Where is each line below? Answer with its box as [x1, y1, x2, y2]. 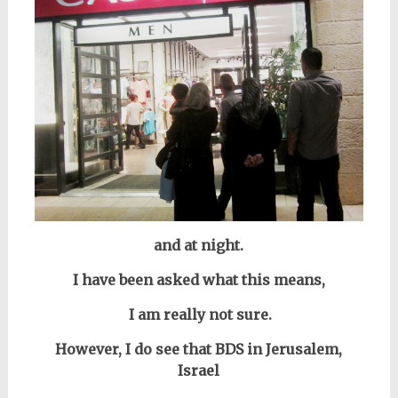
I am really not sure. [125, 305, 273, 323]
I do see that [122, 339, 216, 358]
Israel [178, 361, 220, 379]
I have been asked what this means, [72, 270, 325, 289]
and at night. [154, 235, 244, 254]
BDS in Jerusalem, [215, 339, 343, 358]
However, [55, 339, 123, 358]
